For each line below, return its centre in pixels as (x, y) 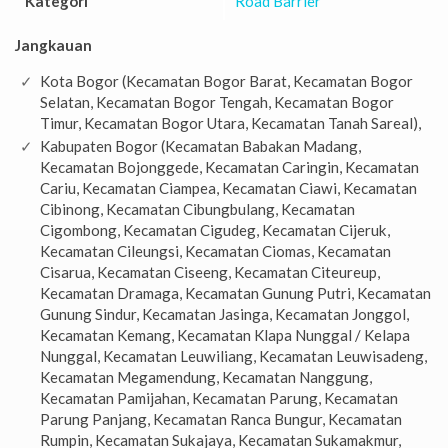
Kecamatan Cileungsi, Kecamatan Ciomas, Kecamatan (215, 250)
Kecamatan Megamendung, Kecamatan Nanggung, (206, 376)
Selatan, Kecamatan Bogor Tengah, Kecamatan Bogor (217, 101)
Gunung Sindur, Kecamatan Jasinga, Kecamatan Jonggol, (224, 313)
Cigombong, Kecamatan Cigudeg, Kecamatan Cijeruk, (215, 229)
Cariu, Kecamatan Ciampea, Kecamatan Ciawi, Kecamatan (228, 187)
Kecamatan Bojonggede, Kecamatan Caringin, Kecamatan (229, 166)
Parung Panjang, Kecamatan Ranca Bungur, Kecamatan (221, 418)
